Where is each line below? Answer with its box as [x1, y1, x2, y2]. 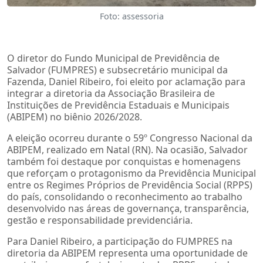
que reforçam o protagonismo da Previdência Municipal [7, 166, 256, 180]
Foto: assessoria [99, 10, 164, 22]
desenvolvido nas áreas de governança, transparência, [7, 201, 249, 215]
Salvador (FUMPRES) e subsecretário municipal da [7, 63, 228, 76]
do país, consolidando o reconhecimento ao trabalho [7, 190, 242, 203]
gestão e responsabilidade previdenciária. [7, 213, 193, 227]
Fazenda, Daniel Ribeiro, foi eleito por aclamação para [7, 75, 245, 88]
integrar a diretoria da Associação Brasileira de [7, 86, 215, 100]
